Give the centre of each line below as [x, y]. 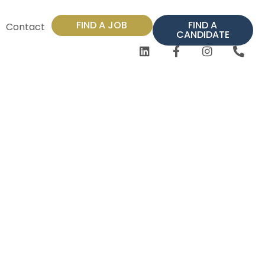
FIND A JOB [102, 25]
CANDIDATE [203, 35]
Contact [25, 27]
